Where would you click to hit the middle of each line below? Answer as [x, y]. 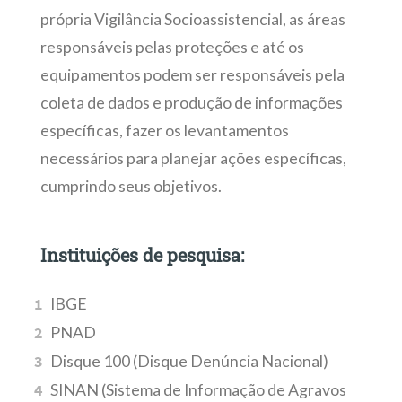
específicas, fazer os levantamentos [164, 131]
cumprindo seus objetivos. [131, 187]
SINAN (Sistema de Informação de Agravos [199, 390]
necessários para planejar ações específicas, [193, 159]
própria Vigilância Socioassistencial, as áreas [192, 20]
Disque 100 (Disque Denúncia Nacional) [190, 362]
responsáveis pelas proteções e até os [172, 48]
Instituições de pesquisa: [142, 254]
